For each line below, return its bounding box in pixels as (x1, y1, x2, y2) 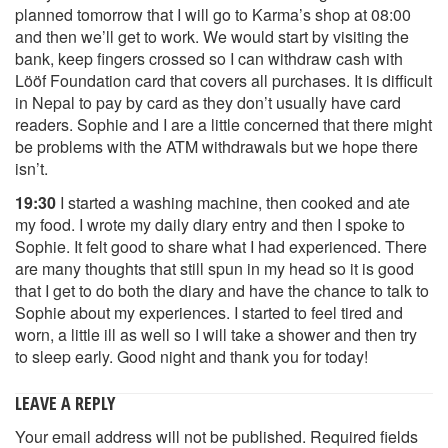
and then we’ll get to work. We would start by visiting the (15, 24, 409, 48)
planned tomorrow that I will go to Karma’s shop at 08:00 (15, 2, 411, 26)
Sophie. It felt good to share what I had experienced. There (15, 235, 427, 258)
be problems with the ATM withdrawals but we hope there (15, 134, 418, 158)
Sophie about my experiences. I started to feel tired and (15, 301, 403, 324)
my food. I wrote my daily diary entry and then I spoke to (15, 213, 405, 236)
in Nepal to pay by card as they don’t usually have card (15, 90, 401, 114)
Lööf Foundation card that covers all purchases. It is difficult (15, 68, 432, 92)
